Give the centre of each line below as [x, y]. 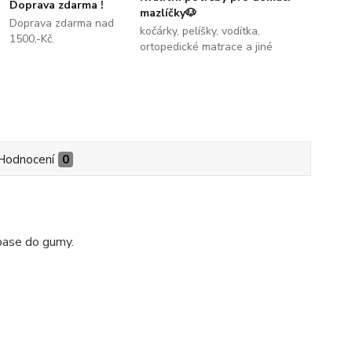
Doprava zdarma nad [62, 23]
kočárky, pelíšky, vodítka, [200, 31]
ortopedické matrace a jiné [206, 47]
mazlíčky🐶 [168, 13]
